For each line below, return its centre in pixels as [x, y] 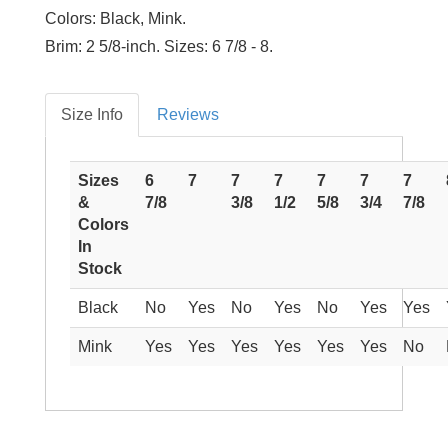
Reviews [188, 114]
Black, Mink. [141, 18]
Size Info [92, 114]
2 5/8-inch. [123, 46]
